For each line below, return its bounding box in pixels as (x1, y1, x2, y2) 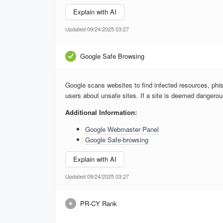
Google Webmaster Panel (85, 124, 159, 134)
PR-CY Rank (80, 198, 117, 208)
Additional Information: (65, 107, 137, 117)
